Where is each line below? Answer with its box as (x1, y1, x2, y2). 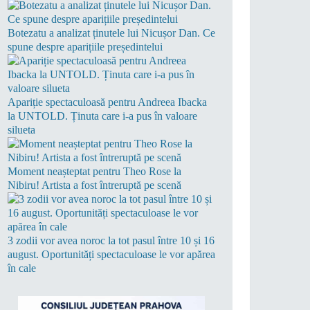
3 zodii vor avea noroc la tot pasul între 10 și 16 (8, 235, 215, 247)
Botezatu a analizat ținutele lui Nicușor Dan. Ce (8, 27, 215, 39)
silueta (8, 124, 35, 136)
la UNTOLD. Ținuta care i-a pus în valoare (8, 110, 197, 122)
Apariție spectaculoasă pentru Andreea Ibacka (8, 96, 207, 109)
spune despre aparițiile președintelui (8, 41, 163, 53)
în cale (8, 262, 36, 275)
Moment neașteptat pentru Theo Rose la (8, 165, 181, 178)
